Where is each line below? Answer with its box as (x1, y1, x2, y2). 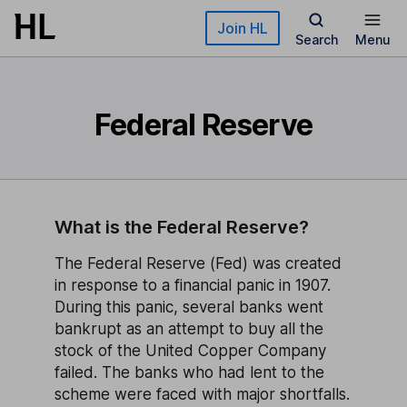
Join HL (217, 19, 268, 37)
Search (294, 32, 338, 47)
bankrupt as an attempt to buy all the (55, 320, 323, 338)
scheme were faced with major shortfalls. (55, 385, 350, 403)
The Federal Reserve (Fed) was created (55, 254, 342, 273)
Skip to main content (15, 15, 145, 30)
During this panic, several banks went (55, 298, 323, 316)
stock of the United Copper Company (55, 342, 326, 360)
